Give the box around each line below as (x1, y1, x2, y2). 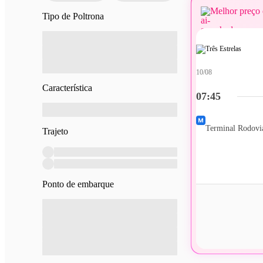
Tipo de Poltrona (42, 11, 104, 21)
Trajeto (42, 126, 68, 136)
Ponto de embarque (42, 178, 114, 189)
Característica (42, 82, 92, 93)
